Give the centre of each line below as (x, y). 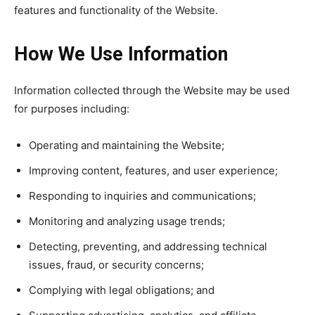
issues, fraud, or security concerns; (116, 265)
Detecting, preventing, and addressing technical (148, 246)
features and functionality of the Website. (116, 10)
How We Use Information (121, 54)
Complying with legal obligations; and (122, 290)
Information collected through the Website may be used (152, 90)
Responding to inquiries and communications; (142, 196)
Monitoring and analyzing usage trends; (127, 221)
